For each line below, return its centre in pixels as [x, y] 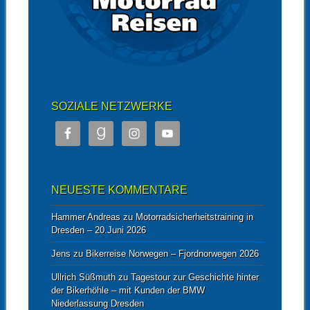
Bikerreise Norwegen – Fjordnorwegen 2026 [172, 254]
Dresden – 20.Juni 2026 [98, 230]
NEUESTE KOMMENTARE [119, 190]
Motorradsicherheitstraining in [194, 217]
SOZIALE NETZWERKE [111, 107]
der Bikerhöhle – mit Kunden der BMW [128, 291]
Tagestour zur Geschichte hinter [194, 277]
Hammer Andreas [85, 217]
